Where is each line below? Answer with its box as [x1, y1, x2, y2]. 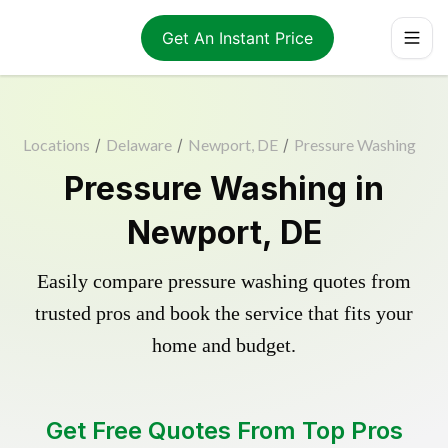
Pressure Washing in [64, 169, 384, 208]
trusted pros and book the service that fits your [35, 302, 413, 324]
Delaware [105, 135, 172, 154]
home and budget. [152, 334, 296, 356]
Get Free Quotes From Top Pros [45, 416, 403, 445]
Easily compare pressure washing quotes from [37, 270, 411, 292]
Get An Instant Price [161, 27, 313, 48]
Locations [22, 135, 90, 154]
